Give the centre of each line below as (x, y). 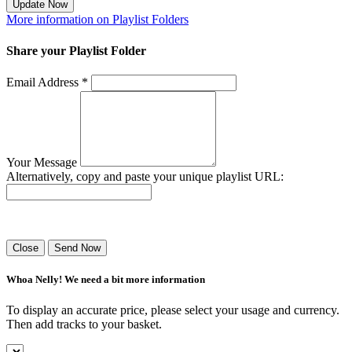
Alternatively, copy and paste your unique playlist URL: (145, 176)
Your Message (42, 162)
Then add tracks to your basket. (84, 324)
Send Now (77, 247)
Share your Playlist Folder (76, 50)
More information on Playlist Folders (97, 20)
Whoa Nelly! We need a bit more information (106, 279)
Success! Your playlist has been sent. (97, 219)
